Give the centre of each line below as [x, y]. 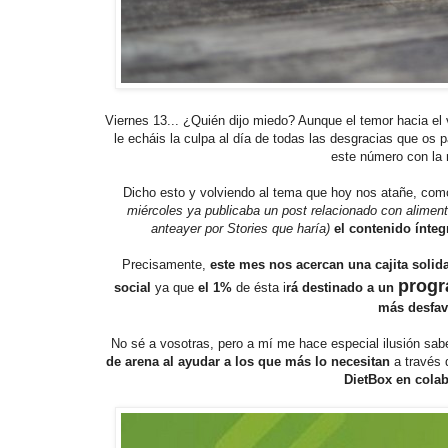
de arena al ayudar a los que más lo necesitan [250, 361]
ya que [174, 287]
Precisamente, [164, 264]
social [132, 287]
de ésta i [260, 287]
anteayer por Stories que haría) [240, 228]
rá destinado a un [341, 287]
